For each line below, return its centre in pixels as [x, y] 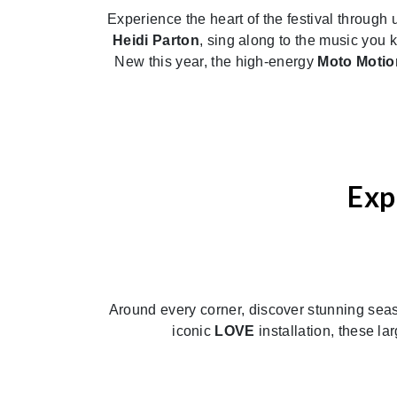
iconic [194, 331]
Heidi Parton [156, 41]
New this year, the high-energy [216, 62]
